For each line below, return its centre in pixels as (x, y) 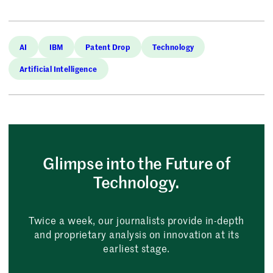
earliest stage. (136, 248)
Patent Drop (108, 46)
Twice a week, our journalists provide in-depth (136, 220)
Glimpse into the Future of (136, 163)
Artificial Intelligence (58, 68)
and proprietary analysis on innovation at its (136, 234)
